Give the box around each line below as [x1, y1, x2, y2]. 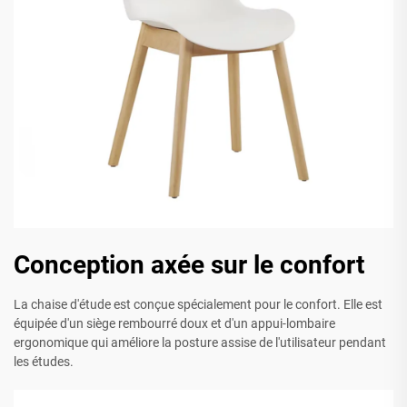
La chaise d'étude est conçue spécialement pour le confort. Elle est [14, 297, 382, 313]
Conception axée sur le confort [14, 250, 364, 281]
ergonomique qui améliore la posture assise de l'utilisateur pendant [14, 335, 386, 351]
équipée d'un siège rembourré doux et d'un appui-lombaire [14, 316, 335, 332]
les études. [14, 354, 74, 370]
